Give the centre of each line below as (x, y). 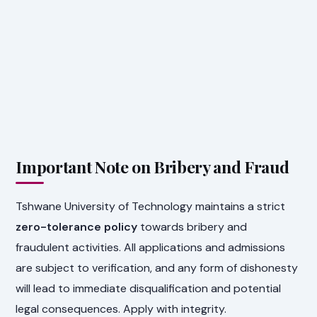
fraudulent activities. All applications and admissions (151, 247)
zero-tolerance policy (77, 226)
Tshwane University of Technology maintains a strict (151, 206)
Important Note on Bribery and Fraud (152, 167)
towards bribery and (192, 226)
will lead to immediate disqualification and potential (149, 288)
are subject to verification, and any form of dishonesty (157, 267)
